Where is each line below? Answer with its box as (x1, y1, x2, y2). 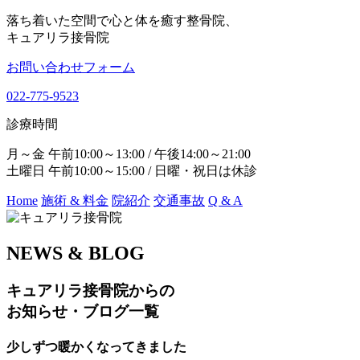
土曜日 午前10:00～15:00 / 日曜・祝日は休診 (6, 164, 257, 178)
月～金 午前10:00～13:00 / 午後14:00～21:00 (6, 147, 251, 161)
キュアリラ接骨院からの (6, 281, 174, 299)
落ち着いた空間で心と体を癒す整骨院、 (6, 14, 238, 27)
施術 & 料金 (41, 194, 108, 207)
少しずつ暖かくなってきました (6, 340, 186, 354)
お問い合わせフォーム (6, 60, 135, 74)
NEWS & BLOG (6, 242, 145, 264)
